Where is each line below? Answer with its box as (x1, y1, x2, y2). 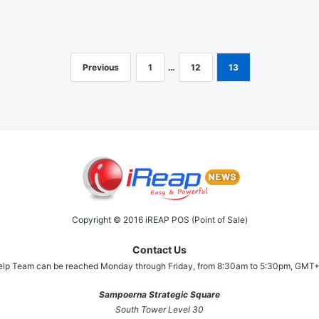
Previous (82, 61, 119, 73)
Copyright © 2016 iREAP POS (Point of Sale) (71, 214, 248, 225)
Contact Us (132, 244, 187, 256)
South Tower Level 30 (115, 304, 204, 315)
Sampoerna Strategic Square (99, 289, 220, 300)
